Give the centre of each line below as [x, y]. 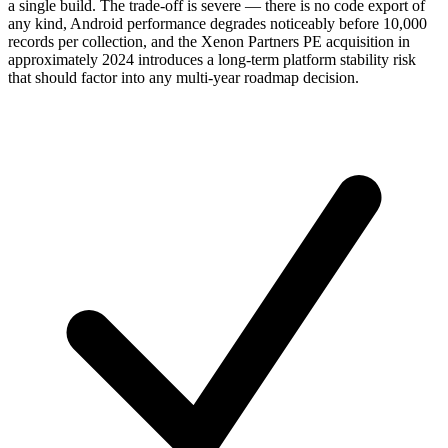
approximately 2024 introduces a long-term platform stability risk [212, 59]
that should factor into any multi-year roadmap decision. [183, 77]
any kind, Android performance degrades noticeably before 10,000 [217, 23]
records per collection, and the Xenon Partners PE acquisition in [209, 41]
